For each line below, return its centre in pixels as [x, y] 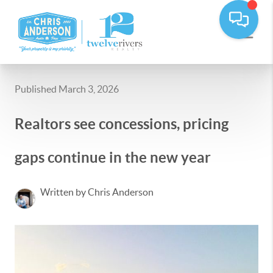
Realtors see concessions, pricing [122, 124]
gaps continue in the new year [113, 158]
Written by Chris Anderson [97, 192]
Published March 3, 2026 [67, 89]
